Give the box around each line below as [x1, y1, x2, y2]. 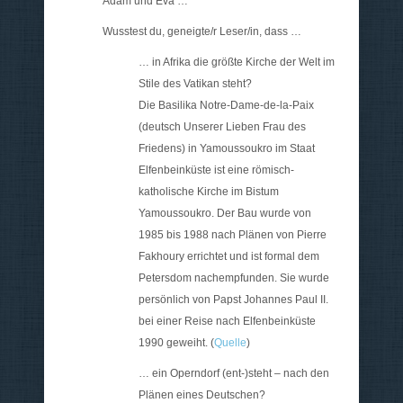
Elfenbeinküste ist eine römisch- [139, 163, 294, 176]
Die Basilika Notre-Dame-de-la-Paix [139, 98, 314, 112]
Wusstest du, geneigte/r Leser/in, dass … [103, 24, 301, 38]
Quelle [214, 336, 246, 349]
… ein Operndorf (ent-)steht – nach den [139, 366, 329, 380]
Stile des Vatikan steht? [139, 76, 252, 90]
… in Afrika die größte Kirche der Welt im [139, 55, 335, 68]
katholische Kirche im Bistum [139, 184, 279, 198]
